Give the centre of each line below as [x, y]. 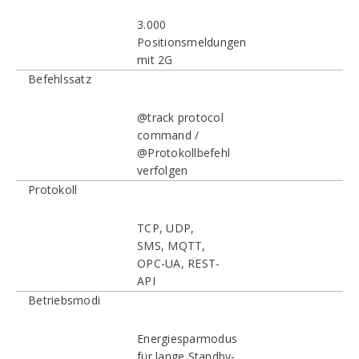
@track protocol [180, 117]
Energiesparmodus [187, 339]
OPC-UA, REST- [179, 263]
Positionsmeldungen [192, 42]
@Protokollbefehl [184, 153]
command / [168, 135]
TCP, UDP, [166, 228]
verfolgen [163, 170]
